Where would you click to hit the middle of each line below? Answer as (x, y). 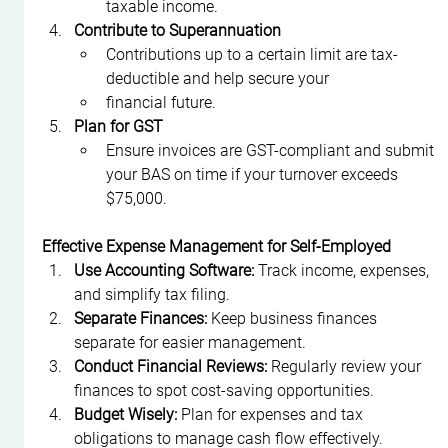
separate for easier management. (190, 342)
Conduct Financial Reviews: (171, 366)
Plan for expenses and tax (272, 414)
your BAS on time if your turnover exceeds (254, 174)
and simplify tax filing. (152, 294)
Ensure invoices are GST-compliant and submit (272, 150)
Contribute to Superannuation (178, 30)
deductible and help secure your (218, 78)
